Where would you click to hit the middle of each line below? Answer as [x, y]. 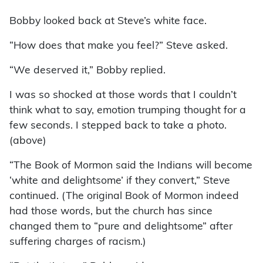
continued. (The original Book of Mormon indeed [124, 197]
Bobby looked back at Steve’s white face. [108, 22]
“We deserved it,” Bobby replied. [87, 71]
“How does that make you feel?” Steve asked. [119, 46]
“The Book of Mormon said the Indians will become [131, 166]
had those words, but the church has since [111, 212]
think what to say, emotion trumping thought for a [128, 111]
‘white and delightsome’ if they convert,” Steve [120, 181]
